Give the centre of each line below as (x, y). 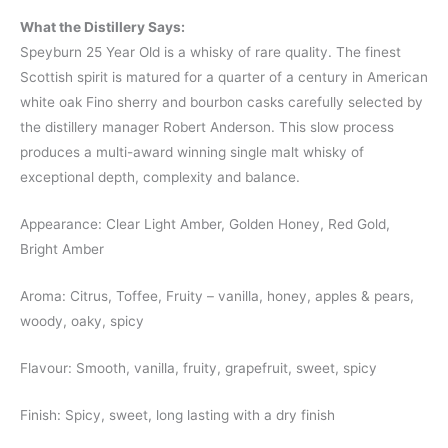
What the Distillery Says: (102, 27)
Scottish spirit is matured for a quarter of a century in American (224, 77)
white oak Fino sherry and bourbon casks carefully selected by (221, 102)
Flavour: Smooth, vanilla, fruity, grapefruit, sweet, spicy (198, 367)
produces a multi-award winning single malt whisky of (192, 152)
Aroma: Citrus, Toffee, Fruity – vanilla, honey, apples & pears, (217, 296)
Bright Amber (62, 249)
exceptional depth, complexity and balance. (160, 177)
